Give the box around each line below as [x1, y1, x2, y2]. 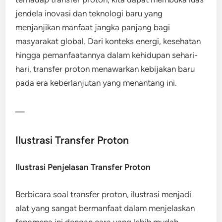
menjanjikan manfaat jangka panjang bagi [15, 22, 170, 32]
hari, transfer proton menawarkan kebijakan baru [15, 64, 195, 74]
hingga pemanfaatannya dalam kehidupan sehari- [15, 50, 198, 60]
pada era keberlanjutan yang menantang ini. [15, 78, 177, 88]
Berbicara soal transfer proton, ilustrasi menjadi [15, 189, 192, 199]
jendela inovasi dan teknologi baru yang [15, 8, 163, 18]
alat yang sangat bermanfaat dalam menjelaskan [15, 203, 195, 213]
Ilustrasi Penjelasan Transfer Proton [15, 162, 151, 172]
